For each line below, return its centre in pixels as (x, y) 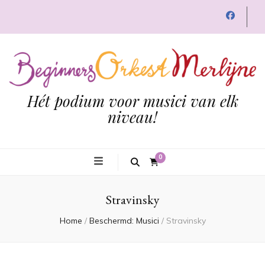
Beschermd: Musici (124, 221)
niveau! (132, 117)
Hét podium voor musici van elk (132, 101)
